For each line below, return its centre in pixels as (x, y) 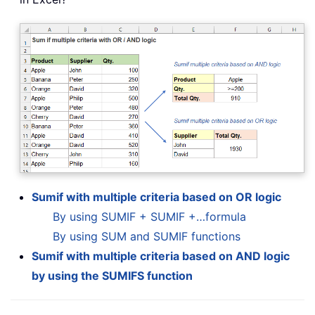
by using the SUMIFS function (112, 276)
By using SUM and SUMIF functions (147, 237)
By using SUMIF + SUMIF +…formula (149, 217)
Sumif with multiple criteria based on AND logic (161, 256)
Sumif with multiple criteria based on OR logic (156, 197)
